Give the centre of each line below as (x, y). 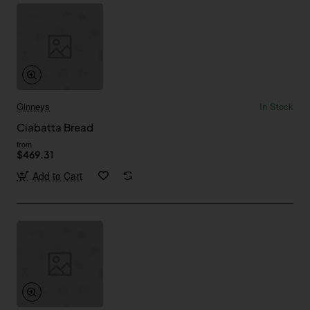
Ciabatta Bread (55, 127)
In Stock (276, 106)
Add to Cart (57, 175)
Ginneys (33, 106)
